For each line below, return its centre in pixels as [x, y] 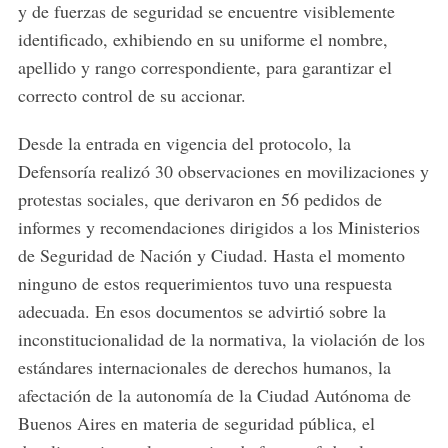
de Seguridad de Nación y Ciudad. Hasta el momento [211, 255]
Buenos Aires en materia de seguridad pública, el [196, 423]
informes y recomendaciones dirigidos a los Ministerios [218, 227]
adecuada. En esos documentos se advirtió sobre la [201, 311]
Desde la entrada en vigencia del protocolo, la [184, 143]
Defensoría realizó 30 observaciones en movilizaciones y [223, 171]
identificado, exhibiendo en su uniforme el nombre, [202, 39]
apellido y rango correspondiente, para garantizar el [204, 67]
